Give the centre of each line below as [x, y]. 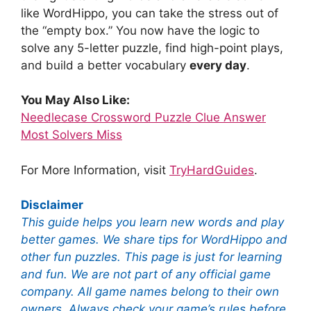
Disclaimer [52, 205]
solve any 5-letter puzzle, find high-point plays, [152, 48]
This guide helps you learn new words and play [152, 222]
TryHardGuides [212, 170]
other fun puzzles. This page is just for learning [151, 257]
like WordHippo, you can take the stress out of [150, 13]
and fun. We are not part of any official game [146, 275]
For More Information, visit [95, 170]
